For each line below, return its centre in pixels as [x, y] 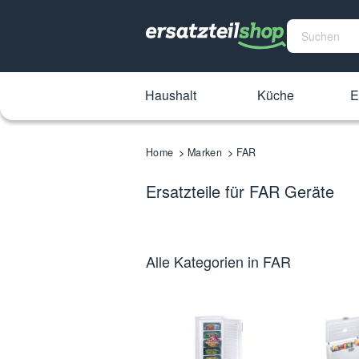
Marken [205, 152]
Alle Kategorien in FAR [218, 261]
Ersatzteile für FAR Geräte [240, 191]
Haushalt [170, 95]
